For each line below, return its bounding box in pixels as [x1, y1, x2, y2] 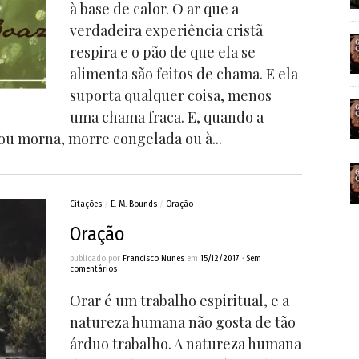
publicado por [69, 253, 123, 264]
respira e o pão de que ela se [69, 42, 256, 62]
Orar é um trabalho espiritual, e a [69, 291, 289, 310]
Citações [69, 199, 102, 209]
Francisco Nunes [122, 253, 184, 264]
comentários [69, 264, 117, 274]
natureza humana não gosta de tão [69, 313, 296, 332]
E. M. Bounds [110, 199, 157, 209]
